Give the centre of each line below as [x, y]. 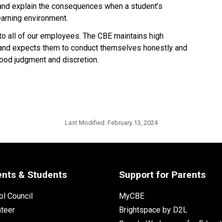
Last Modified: [86, 122]
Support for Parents [162, 174]
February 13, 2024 [132, 122]
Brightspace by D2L [153, 210]
